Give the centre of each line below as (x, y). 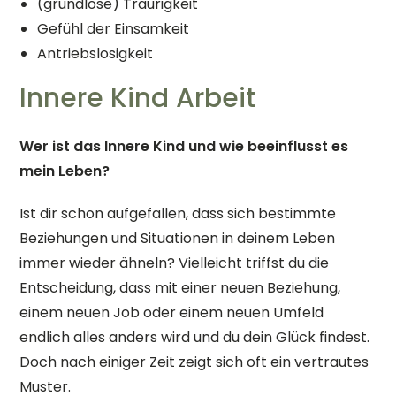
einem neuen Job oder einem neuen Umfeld (172, 312)
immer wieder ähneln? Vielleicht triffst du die (175, 263)
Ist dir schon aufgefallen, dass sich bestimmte (178, 213)
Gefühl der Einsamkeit (114, 29)
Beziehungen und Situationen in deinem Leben (178, 238)
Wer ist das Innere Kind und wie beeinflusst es (184, 146)
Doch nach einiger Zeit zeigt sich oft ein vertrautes (194, 362)
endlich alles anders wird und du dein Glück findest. (195, 337)
